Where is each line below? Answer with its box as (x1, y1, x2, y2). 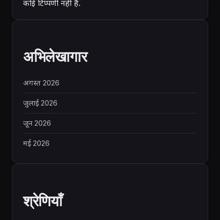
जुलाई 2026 (23, 99, 57, 108)
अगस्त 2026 (23, 79, 59, 88)
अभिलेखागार (23, 46, 87, 66)
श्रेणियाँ (23, 190, 62, 210)
